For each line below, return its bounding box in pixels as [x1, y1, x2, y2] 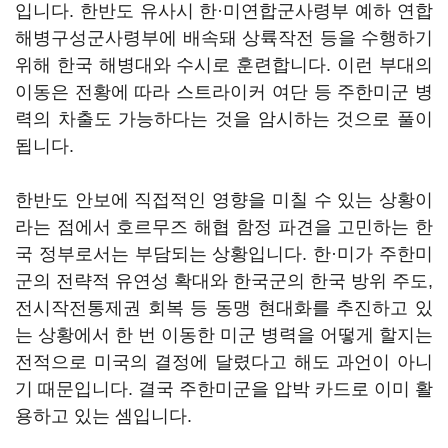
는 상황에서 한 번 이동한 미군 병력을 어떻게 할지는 [15, 325, 433, 345]
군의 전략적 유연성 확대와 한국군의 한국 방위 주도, [15, 271, 433, 291]
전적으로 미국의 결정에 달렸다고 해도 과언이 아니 [15, 352, 433, 372]
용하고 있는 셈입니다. [15, 406, 192, 426]
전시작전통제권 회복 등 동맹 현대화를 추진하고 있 [15, 298, 433, 318]
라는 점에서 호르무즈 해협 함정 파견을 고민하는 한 [15, 217, 433, 237]
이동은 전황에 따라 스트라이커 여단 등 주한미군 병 [15, 82, 433, 102]
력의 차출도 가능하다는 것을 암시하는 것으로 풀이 [15, 109, 433, 129]
